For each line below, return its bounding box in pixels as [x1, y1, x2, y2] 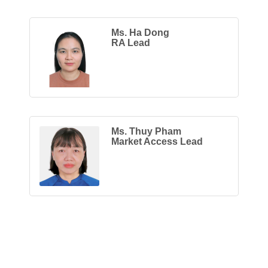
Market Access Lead [111, 136, 203, 147]
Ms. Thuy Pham [111, 126, 181, 136]
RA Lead [111, 37, 150, 48]
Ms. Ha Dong [111, 27, 169, 38]
